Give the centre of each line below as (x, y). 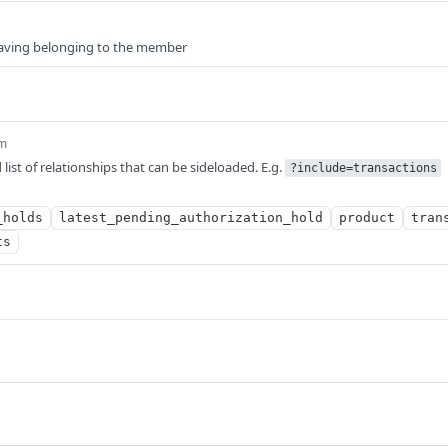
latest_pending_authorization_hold (191, 217)
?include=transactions (363, 168)
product (367, 217)
